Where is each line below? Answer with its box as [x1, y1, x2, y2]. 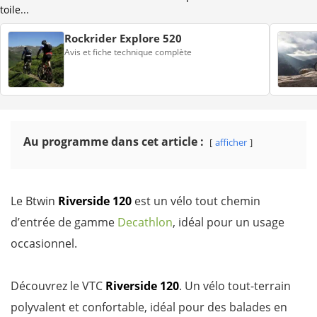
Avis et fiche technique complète [64, 46, 192, 58]
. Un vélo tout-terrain [179, 278, 291, 294]
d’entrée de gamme [11, 214, 117, 230]
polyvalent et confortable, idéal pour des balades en [11, 299, 287, 315]
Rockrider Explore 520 [64, 31, 182, 45]
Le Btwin [11, 193, 58, 209]
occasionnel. [11, 236, 77, 251]
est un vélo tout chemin [132, 193, 260, 209]
